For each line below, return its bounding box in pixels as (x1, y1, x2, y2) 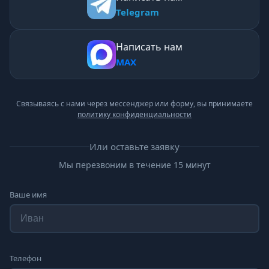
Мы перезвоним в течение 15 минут (58, 159, 211, 171)
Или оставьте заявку (89, 141, 180, 153)
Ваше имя (10, 189, 47, 201)
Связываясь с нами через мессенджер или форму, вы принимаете (16, 98, 253, 109)
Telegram (115, 6, 159, 19)
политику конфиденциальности (77, 109, 192, 120)
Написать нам (115, 40, 183, 54)
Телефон (10, 253, 41, 264)
